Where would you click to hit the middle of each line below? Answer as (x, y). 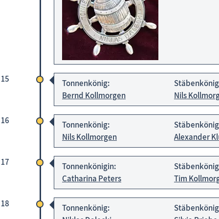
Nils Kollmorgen (89, 137)
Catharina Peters (92, 178)
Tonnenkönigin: (89, 166)
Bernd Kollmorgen (94, 95)
